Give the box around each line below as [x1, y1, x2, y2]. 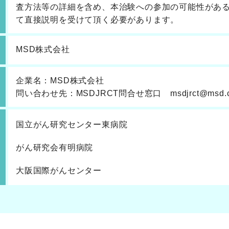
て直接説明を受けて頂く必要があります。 [16, 15, 179, 24]
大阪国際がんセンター [16, 166, 102, 175]
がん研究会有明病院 [16, 143, 94, 152]
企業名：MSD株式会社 [16, 76, 104, 85]
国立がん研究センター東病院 [16, 120, 128, 129]
